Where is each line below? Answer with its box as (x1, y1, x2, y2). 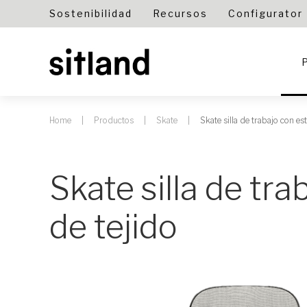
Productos (94, 115, 134, 125)
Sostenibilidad (49, 8, 132, 19)
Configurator (228, 8, 303, 19)
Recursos (153, 8, 208, 19)
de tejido (49, 207, 177, 247)
